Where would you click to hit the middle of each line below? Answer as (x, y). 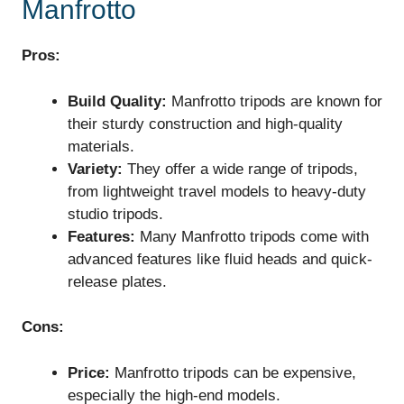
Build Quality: (117, 101)
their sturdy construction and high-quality (205, 124)
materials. (101, 146)
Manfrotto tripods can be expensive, (233, 372)
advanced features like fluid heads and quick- (220, 259)
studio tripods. (115, 214)
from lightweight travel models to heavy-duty (217, 191)
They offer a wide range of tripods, (240, 169)
